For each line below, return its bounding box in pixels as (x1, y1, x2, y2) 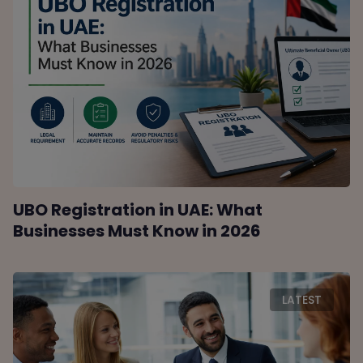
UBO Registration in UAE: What (13, 199, 263, 222)
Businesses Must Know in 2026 (13, 220, 262, 243)
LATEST (281, 292, 322, 309)
